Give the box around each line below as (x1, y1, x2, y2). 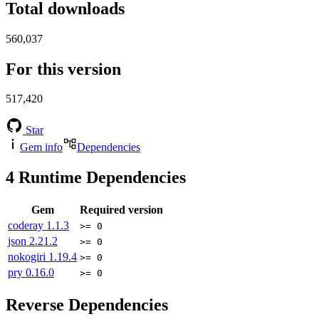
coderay (8, 219, 46, 232)
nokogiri (8, 251, 48, 263)
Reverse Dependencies (6, 296, 168, 315)
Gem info (20, 141, 63, 154)
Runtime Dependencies (14, 168, 186, 187)
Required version (80, 204, 163, 216)
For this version (6, 59, 121, 78)
